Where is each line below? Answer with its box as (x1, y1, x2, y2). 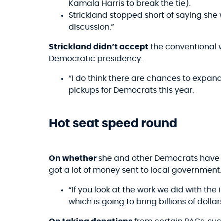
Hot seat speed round (49, 118, 177, 130)
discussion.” (69, 23, 114, 32)
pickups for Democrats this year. (69, 86, 194, 94)
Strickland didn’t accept (49, 42, 148, 51)
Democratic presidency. (49, 54, 143, 63)
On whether (49, 154, 98, 163)
